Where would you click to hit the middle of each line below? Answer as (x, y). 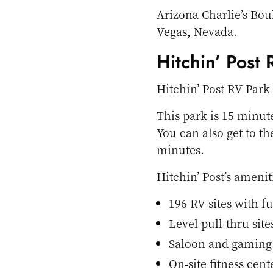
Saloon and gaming (220, 243)
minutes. (180, 150)
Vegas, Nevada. (197, 31)
